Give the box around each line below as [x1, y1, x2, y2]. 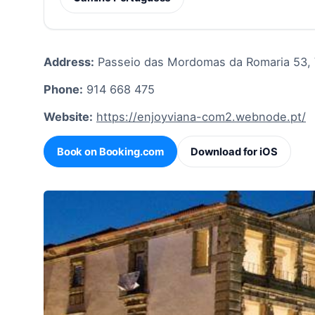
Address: [44, 54, 94, 69]
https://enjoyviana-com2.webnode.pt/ [96, 110, 306, 124]
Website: [44, 110, 93, 124]
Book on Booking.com [56, 145, 165, 158]
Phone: [44, 82, 83, 96]
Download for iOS [190, 145, 278, 158]
